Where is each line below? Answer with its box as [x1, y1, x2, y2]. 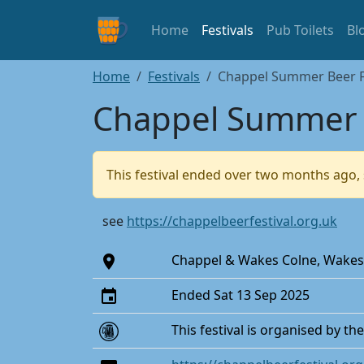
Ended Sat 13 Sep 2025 [171, 286, 310, 304]
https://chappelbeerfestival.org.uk [127, 212, 337, 230]
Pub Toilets [266, 21, 334, 39]
